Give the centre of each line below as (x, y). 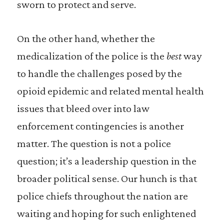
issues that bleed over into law (83, 108)
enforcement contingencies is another (100, 126)
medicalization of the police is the (91, 56)
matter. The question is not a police (94, 143)
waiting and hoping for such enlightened (106, 213)
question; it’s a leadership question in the (106, 161)
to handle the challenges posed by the (99, 73)
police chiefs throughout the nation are (102, 196)
